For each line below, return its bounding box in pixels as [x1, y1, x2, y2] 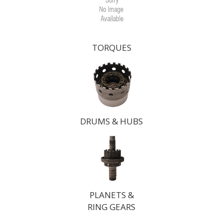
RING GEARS [88, 201, 135, 213]
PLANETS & [89, 189, 134, 201]
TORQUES [92, 42, 131, 53]
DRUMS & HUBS [80, 115, 143, 127]
